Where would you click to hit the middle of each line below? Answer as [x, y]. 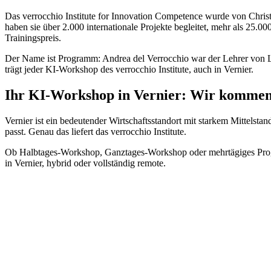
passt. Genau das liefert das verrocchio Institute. [96, 132]
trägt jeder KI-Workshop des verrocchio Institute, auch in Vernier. [129, 70]
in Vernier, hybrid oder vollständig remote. [85, 163]
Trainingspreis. [33, 38]
